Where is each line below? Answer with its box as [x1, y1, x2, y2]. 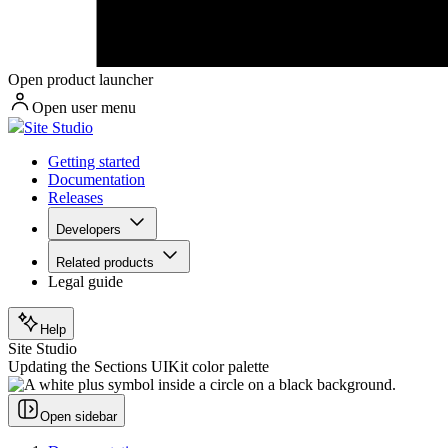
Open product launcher [8, 71, 153, 89]
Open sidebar [40, 409, 117, 425]
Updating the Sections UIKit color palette [8, 358, 269, 376]
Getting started [48, 153, 140, 171]
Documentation [48, 171, 145, 189]
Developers [56, 222, 121, 238]
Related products [56, 255, 154, 271]
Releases [48, 189, 103, 207]
